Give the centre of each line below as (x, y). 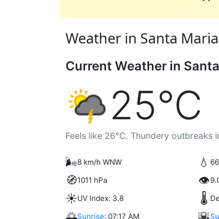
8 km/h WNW (99, 162)
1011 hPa (92, 180)
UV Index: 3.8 (100, 198)
